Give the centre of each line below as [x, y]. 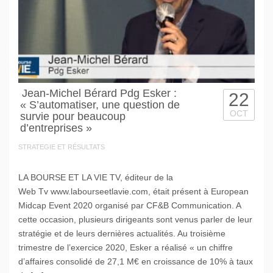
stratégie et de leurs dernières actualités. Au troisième [122, 233]
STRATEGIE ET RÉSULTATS [62, 147]
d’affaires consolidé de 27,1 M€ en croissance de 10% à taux [136, 261]
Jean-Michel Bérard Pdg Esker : [99, 93]
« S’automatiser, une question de [100, 105]
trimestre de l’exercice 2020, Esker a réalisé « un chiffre [126, 247]
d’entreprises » [56, 128]
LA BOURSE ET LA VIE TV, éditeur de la [96, 177]
